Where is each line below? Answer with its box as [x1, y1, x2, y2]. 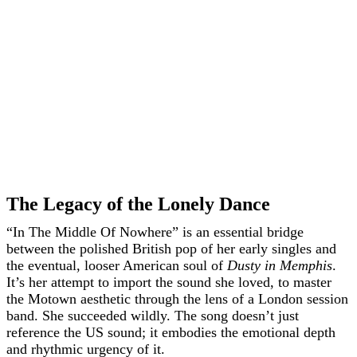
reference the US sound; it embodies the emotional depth [6, 324, 335, 340]
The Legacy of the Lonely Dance [6, 194, 270, 214]
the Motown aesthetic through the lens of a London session [6, 291, 348, 307]
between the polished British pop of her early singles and [6, 241, 336, 257]
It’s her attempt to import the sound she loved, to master [6, 274, 331, 290]
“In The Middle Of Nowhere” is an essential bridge [6, 224, 304, 240]
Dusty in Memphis [227, 257, 332, 273]
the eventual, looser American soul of [6, 257, 227, 273]
